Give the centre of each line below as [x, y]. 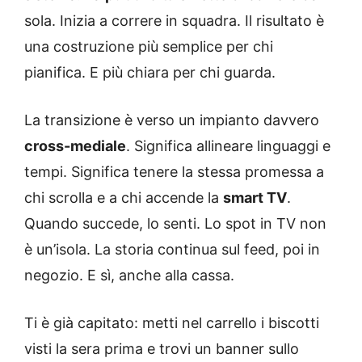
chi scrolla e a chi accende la [124, 198]
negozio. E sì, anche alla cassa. [129, 276]
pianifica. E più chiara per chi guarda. [150, 73]
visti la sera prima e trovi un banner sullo [162, 349]
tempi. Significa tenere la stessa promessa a [174, 172]
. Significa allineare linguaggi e [228, 146]
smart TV [255, 198]
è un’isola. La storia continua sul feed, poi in [172, 250]
